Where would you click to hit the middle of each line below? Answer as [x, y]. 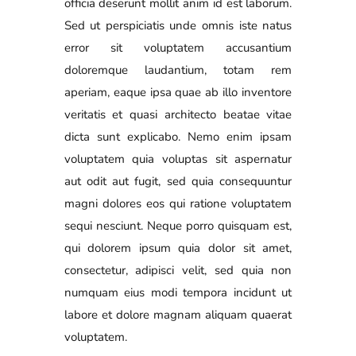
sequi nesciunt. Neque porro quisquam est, [178, 225]
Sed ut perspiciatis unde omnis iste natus [178, 25]
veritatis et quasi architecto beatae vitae [178, 114]
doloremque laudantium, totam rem [178, 70]
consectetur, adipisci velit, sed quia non [178, 270]
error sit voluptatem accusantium [178, 47]
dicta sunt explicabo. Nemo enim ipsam [178, 136]
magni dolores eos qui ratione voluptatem [178, 203]
